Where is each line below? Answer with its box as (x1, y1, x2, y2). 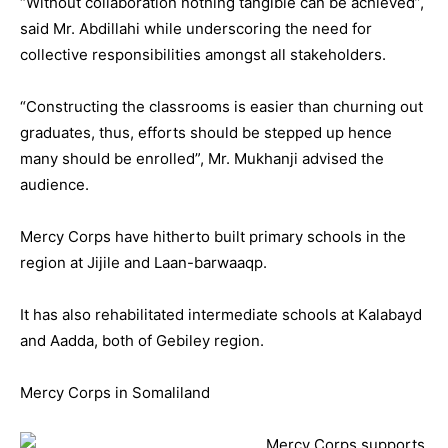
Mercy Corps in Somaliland (20, 383, 210, 402)
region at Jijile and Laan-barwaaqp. (20, 253, 267, 272)
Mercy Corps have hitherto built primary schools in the (20, 227, 406, 246)
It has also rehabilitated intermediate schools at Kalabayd (20, 305, 422, 324)
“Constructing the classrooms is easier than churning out (20, 97, 423, 116)
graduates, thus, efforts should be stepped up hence (20, 123, 392, 142)
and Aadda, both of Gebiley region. (20, 331, 264, 350)
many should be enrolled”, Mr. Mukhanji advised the (20, 149, 384, 168)
